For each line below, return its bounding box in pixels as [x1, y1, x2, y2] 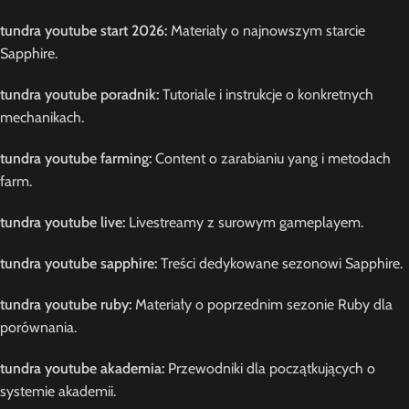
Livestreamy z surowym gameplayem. [125, 214, 363, 231]
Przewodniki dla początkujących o [164, 360, 375, 377]
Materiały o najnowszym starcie [167, 22, 365, 39]
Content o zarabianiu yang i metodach [152, 150, 391, 167]
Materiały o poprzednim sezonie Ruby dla [131, 296, 393, 313]
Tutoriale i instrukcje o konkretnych [159, 86, 373, 103]
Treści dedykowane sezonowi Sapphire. [157, 255, 403, 272]
